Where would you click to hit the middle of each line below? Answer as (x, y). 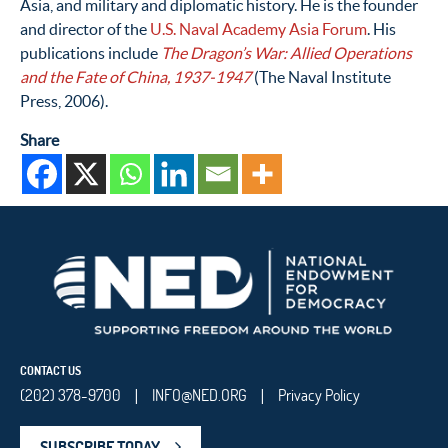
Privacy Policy (319, 394)
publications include (90, 52)
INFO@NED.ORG (199, 394)
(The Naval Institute (321, 76)
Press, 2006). (64, 100)
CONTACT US (50, 370)
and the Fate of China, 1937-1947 (135, 76)
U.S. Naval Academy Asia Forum (258, 28)
